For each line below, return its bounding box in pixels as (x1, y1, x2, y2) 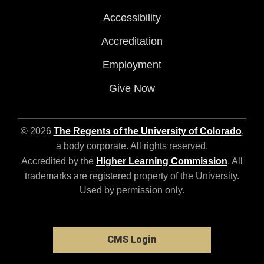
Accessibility (103, 12, 161, 24)
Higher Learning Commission (96, 156, 227, 166)
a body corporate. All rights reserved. (56, 141, 208, 151)
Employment (103, 59, 161, 71)
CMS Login (107, 234, 157, 245)
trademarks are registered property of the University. (25, 171, 239, 181)
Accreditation (101, 35, 163, 47)
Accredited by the (21, 156, 96, 166)
